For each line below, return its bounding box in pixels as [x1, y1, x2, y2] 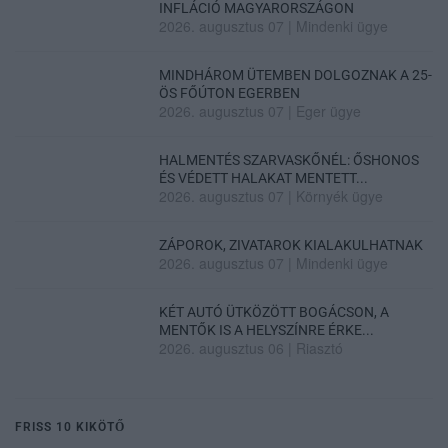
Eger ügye [296, 100, 362, 121]
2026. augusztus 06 [159, 337, 285, 358]
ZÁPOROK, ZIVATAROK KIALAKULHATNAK [159, 236, 424, 253]
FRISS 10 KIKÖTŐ [15, 419, 125, 434]
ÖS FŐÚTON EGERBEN [159, 84, 301, 101]
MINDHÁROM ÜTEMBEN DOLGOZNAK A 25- [159, 66, 433, 83]
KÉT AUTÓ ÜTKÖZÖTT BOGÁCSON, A [159, 303, 390, 320]
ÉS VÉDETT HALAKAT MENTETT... [159, 169, 369, 186]
